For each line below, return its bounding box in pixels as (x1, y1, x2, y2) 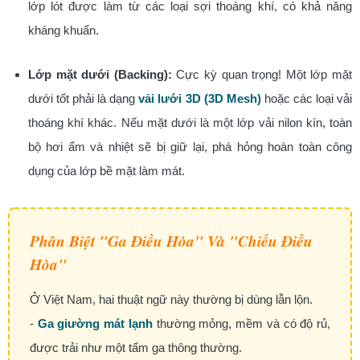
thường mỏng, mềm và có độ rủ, (152, 317, 331, 330)
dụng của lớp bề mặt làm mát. (28, 164, 185, 178)
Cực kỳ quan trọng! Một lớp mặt (171, 67, 353, 81)
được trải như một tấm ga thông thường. (30, 341, 242, 354)
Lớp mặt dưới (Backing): (28, 67, 172, 81)
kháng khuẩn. (28, 23, 99, 38)
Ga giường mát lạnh (37, 317, 153, 330)
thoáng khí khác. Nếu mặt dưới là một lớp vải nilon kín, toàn (28, 116, 352, 129)
